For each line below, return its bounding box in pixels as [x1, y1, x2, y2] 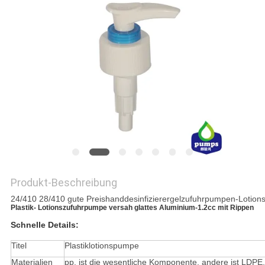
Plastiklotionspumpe [64, 241, 139, 251]
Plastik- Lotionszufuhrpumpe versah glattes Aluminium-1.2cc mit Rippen [10, 203, 254, 212]
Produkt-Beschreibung [10, 176, 117, 189]
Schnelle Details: [10, 220, 79, 230]
